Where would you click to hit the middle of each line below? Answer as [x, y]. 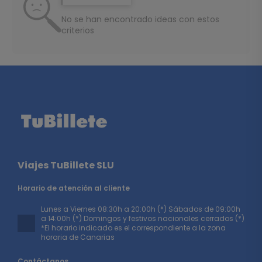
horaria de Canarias [78, 237]
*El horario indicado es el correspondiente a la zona [133, 228]
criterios [78, 30]
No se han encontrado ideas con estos [140, 19]
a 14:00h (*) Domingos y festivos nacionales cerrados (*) [143, 219]
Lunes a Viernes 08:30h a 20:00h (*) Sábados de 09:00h [141, 209]
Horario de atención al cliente [74, 188]
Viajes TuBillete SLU [66, 166]
